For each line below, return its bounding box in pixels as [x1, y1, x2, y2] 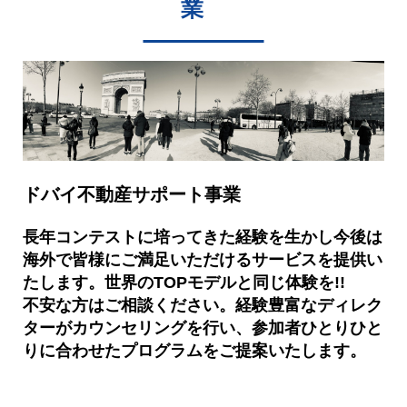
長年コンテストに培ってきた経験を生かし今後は [23, 227, 382, 246]
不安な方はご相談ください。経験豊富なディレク [23, 295, 382, 314]
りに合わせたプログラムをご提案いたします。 [23, 341, 366, 360]
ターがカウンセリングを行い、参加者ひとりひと [23, 318, 382, 337]
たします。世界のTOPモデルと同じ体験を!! [23, 273, 345, 292]
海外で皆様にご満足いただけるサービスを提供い [23, 250, 382, 269]
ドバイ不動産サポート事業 [23, 184, 241, 204]
